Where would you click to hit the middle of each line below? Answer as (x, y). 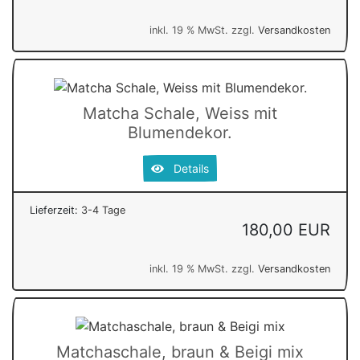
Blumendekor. (180, 132)
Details (186, 168)
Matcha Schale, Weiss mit (180, 113)
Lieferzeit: (55, 210)
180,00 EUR (286, 229)
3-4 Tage (103, 210)
